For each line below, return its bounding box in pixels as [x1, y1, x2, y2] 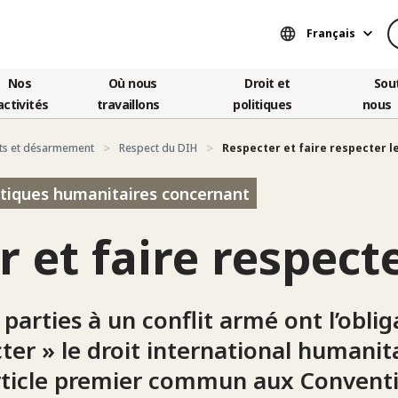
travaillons [97, 95, 160, 113]
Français [306, 26, 355, 42]
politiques [233, 95, 292, 113]
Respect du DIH [119, 139, 197, 155]
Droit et [244, 74, 291, 92]
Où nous [108, 74, 157, 92]
